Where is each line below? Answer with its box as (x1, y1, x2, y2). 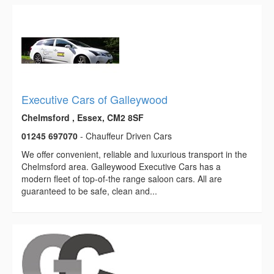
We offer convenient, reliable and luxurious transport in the (21, 148, 247, 161)
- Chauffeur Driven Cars (78, 130, 172, 143)
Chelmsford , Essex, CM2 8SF (21, 111, 144, 124)
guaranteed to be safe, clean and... (21, 185, 157, 198)
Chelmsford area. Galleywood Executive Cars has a (21, 160, 221, 173)
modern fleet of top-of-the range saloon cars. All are (21, 172, 222, 185)
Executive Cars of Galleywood (21, 91, 168, 108)
